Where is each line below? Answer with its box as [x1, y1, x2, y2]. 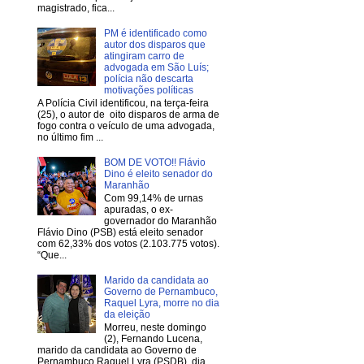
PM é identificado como [103, 27, 207, 39]
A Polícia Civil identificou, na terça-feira [37, 97, 209, 110]
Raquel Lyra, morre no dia [103, 297, 219, 310]
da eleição [103, 309, 150, 321]
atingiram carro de [103, 50, 184, 62]
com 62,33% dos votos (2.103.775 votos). [37, 238, 219, 250]
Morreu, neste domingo [103, 322, 206, 334]
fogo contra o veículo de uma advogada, [37, 120, 214, 132]
